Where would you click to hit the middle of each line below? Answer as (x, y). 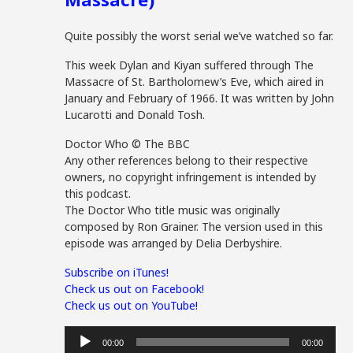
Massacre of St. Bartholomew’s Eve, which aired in (195, 82)
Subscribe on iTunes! (117, 272)
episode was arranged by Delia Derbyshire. (174, 243)
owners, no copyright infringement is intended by (191, 177)
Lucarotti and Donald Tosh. (135, 115)
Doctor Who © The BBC (128, 144)
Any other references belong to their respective (187, 160)
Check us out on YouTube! (132, 305)
